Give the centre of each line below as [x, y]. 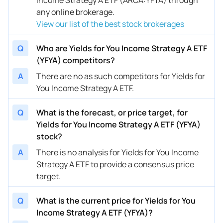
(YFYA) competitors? [76, 60]
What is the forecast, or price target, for [112, 112]
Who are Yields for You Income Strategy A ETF [122, 48]
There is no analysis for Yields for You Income [117, 152]
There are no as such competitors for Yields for [121, 76]
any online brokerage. [75, 12]
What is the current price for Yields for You [116, 200]
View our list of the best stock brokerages [110, 24]
